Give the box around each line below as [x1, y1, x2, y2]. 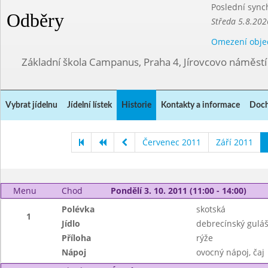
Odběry [7, 10, 64, 31]
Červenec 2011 [142, 136, 201, 148]
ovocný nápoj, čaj [196, 246, 264, 258]
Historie [121, 101, 151, 109]
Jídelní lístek [67, 101, 112, 109]
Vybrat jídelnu [5, 101, 57, 109]
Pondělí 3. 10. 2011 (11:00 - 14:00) [110, 185, 246, 196]
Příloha [62, 232, 92, 243]
